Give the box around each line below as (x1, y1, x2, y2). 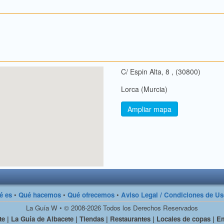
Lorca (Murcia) (120, 84, 167, 94)
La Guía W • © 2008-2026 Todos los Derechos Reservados (26, 203, 198, 213)
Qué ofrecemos (67, 190, 114, 200)
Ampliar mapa (127, 104, 171, 114)
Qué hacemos (18, 190, 61, 200)
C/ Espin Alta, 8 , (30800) (120, 66, 200, 77)
